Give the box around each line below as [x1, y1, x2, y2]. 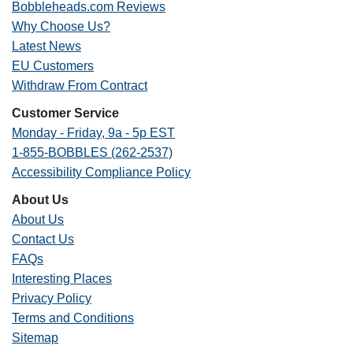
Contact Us [12, 232, 74, 246]
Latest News [12, 39, 81, 53]
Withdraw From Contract [12, 79, 147, 92]
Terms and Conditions [12, 311, 134, 325]
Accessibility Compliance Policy [12, 165, 191, 179]
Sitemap [12, 331, 58, 344]
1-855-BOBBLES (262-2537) [12, 146, 173, 159]
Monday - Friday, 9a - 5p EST [12, 126, 175, 139]
